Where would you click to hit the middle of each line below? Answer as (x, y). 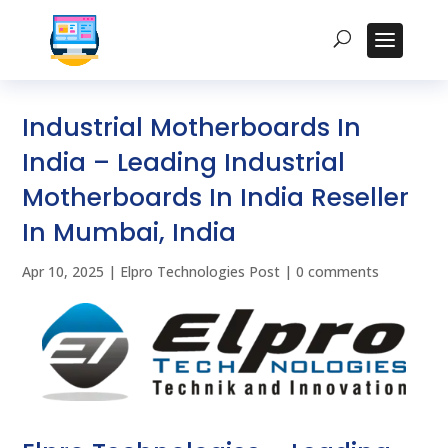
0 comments (338, 271)
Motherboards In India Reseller (216, 197)
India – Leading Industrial (184, 162)
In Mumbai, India (129, 232)
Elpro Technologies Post (200, 271)
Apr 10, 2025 (63, 271)
